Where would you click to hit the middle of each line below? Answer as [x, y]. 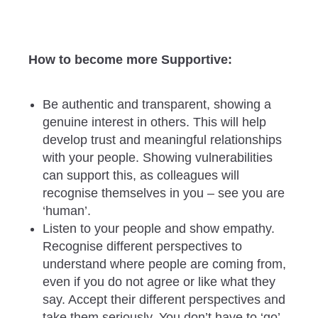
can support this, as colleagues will [141, 176]
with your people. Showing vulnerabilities [158, 158]
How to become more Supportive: [130, 59]
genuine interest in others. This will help [154, 122]
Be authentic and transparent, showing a [157, 105]
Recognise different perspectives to [142, 247]
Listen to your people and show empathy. [159, 229]
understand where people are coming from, [164, 264]
